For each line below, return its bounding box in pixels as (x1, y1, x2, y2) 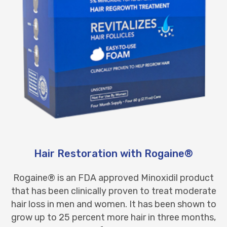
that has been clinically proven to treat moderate (11, 185, 216, 197)
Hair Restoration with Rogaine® (34, 147, 193, 160)
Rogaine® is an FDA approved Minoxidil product (13, 172, 214, 183)
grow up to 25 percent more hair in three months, (11, 211, 216, 223)
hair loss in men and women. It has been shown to (11, 198, 216, 210)
